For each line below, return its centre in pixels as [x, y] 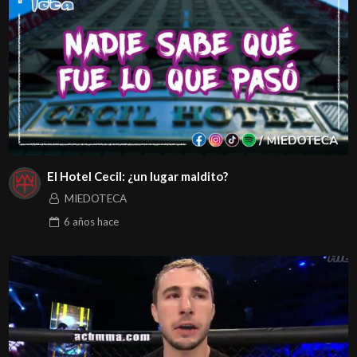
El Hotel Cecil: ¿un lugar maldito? [137, 176]
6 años [79, 222]
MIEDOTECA [95, 199]
